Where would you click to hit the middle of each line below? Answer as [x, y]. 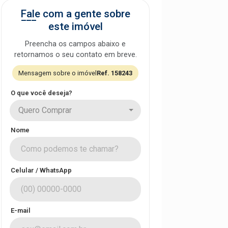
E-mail [21, 210]
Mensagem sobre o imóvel [58, 73]
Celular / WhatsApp [41, 170]
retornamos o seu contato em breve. [75, 55]
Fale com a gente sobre [75, 14]
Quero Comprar [45, 110]
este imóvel [75, 26]
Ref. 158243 [115, 73]
